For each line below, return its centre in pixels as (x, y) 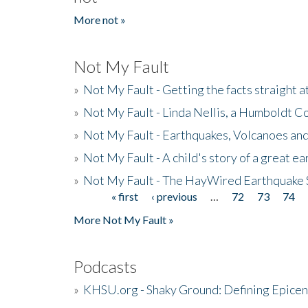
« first (125, 196)
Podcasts (105, 266)
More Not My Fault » (124, 219)
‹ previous (175, 196)
